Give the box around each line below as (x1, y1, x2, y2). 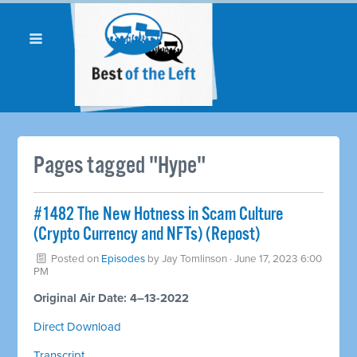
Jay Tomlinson (162, 252, 228, 265)
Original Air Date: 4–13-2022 (33, 290, 190, 305)
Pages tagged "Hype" (33, 151, 206, 181)
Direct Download (33, 319, 122, 334)
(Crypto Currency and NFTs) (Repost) (33, 222, 261, 246)
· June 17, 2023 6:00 (227, 252, 323, 265)
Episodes (101, 252, 146, 265)
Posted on (49, 252, 102, 265)
